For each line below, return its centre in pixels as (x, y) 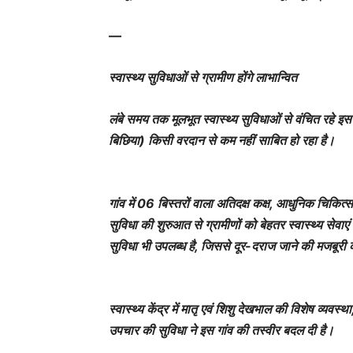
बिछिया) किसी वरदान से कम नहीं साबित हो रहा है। (222, 141)
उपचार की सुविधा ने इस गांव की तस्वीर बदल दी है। (221, 331)
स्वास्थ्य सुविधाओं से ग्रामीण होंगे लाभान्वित (203, 78)
